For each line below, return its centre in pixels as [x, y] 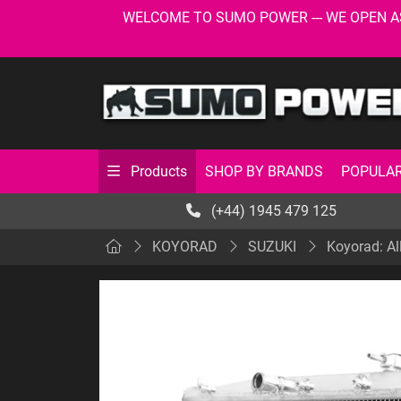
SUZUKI [272, 247]
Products [157, 171]
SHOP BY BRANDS [264, 171]
